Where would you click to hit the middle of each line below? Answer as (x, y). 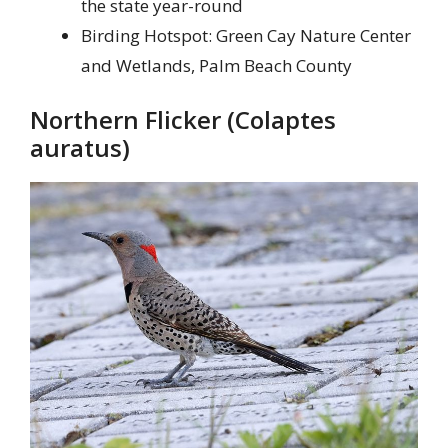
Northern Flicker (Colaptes (183, 120)
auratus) (80, 148)
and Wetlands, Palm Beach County (216, 65)
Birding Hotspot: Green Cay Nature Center (246, 35)
